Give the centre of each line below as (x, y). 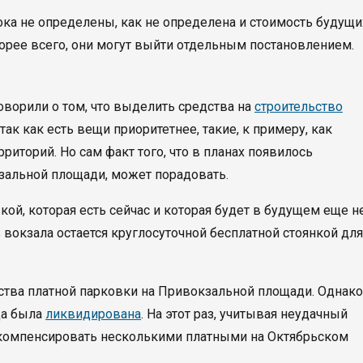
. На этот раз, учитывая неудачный (244, 314)
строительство (299, 107)
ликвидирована (93, 314)
